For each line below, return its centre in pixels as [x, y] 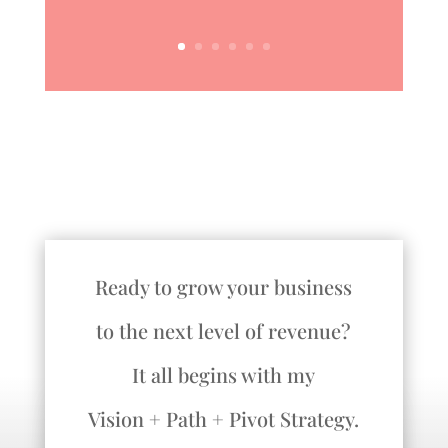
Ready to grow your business [224, 287]
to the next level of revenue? [224, 331]
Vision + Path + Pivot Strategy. [224, 419]
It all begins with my [224, 375]
